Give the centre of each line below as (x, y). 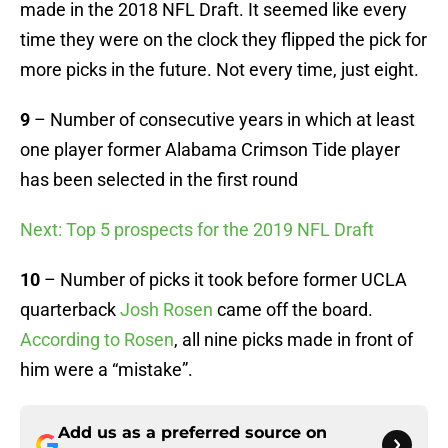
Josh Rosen (166, 310)
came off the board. (293, 310)
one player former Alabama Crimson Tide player (210, 150)
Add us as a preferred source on (192, 433)
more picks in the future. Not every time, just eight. (219, 70)
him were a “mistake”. (106, 370)
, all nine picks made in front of (293, 340)
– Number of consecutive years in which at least (222, 120)
